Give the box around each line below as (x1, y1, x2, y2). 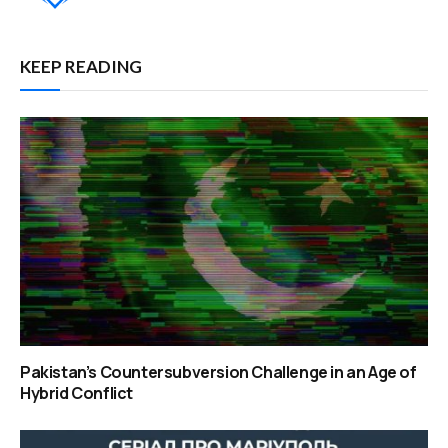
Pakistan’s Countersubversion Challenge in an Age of (20, 361, 417, 384)
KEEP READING (20, 56, 142, 78)
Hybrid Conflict (20, 382, 133, 405)
